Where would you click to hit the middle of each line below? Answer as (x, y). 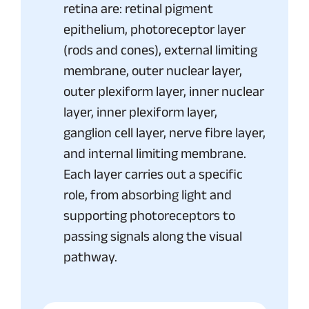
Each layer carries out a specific (153, 174)
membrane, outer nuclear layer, (153, 71)
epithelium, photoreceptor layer (154, 29)
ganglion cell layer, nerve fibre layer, (165, 133)
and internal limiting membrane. (155, 153)
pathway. (90, 257)
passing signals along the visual (153, 236)
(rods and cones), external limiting (160, 50)
